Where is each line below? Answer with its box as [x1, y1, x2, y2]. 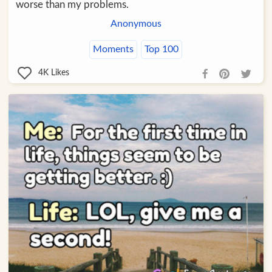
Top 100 [144, 44, 179, 54]
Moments [93, 44, 134, 54]
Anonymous [110, 18, 161, 29]
